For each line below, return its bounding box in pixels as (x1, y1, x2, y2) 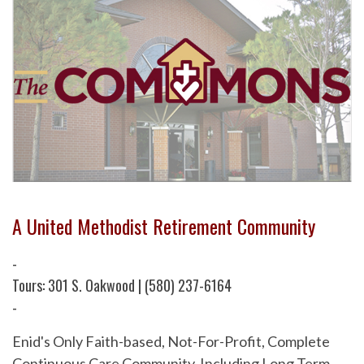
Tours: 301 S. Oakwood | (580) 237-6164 (12, 275, 232, 297)
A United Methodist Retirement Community (12, 211, 315, 241)
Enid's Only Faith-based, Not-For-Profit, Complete (12, 332, 330, 351)
